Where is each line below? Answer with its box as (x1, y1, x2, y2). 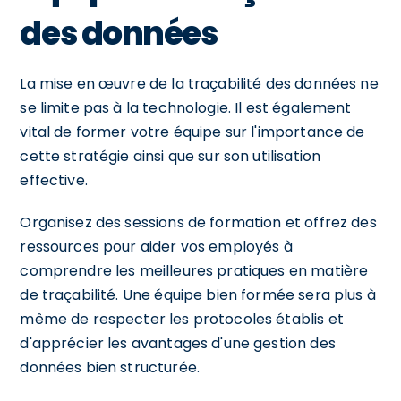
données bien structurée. (20, 356, 200, 378)
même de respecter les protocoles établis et (20, 308, 344, 329)
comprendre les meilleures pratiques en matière (20, 260, 369, 281)
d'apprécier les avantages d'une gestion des (20, 332, 336, 354)
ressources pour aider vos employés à (20, 235, 293, 257)
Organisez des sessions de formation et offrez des (20, 211, 377, 233)
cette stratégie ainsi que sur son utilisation (20, 145, 321, 166)
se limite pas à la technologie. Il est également (20, 97, 352, 118)
